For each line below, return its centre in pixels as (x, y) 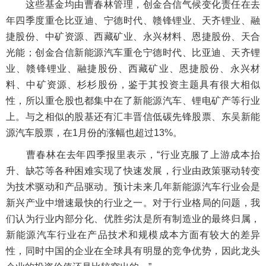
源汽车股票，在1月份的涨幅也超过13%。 (95, 133)
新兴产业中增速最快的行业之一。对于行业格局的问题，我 (133, 203)
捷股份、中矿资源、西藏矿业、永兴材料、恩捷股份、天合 (133, 37)
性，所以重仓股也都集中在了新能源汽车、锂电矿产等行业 (133, 101)
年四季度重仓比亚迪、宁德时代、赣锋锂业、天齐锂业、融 (133, 20)
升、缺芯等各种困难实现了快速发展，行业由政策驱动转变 (133, 171)
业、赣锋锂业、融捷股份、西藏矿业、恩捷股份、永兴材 (133, 69)
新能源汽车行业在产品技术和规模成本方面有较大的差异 (133, 235)
